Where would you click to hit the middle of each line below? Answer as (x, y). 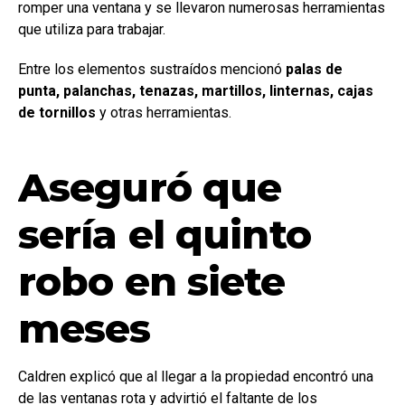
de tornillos (57, 112)
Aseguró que (150, 187)
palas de (314, 69)
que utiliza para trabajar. (92, 29)
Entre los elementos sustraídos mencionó (152, 69)
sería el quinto (165, 234)
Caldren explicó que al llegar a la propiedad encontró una (196, 376)
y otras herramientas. (164, 112)
